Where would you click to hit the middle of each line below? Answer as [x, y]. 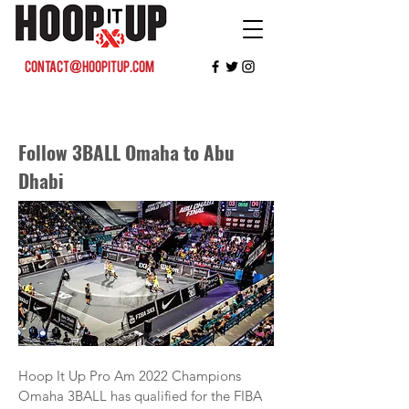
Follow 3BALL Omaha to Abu [126, 152]
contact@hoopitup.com [89, 66]
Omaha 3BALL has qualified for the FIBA [140, 396]
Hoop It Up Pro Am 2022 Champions [130, 376]
